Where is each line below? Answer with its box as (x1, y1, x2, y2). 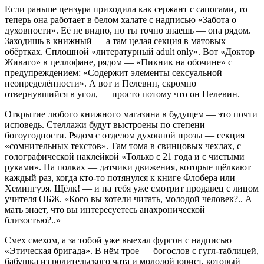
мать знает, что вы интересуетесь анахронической (5, 204, 205, 214)
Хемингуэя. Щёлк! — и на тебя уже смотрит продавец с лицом (5, 183, 259, 193)
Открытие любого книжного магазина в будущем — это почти (5, 109, 258, 119)
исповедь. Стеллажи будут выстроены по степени (5, 120, 205, 130)
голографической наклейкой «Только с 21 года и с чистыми (5, 151, 245, 161)
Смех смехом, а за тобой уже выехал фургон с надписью (5, 235, 232, 245)
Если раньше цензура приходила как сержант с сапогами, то (5, 4, 247, 14)
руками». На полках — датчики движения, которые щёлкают (5, 162, 251, 172)
